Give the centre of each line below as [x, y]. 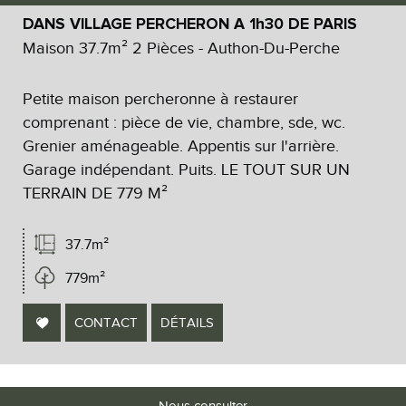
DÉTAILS [187, 322]
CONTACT [106, 322]
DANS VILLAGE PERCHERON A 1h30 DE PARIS [190, 24]
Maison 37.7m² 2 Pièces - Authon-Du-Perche [181, 48]
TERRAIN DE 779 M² [95, 193]
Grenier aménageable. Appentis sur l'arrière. [181, 145]
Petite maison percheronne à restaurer [160, 98]
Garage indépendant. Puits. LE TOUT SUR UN [186, 169]
